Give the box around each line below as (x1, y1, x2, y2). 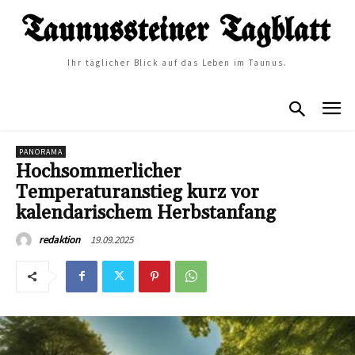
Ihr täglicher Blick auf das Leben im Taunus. (67, 57, 288, 69)
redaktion (39, 232, 80, 246)
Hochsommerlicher (16, 159, 181, 184)
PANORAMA (19, 146, 63, 157)
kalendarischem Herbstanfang (16, 200, 276, 225)
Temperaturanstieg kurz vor (16, 180, 259, 204)
